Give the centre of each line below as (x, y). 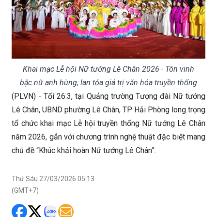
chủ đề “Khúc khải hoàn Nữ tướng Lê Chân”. (84, 150)
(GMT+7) (25, 190)
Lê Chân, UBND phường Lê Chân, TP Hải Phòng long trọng (108, 109)
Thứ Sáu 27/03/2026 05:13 (53, 178)
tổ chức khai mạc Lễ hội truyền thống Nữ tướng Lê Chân (108, 123)
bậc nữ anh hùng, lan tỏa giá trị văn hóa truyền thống (108, 82)
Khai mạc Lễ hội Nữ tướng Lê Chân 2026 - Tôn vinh (108, 69)
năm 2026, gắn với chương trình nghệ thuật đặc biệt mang (108, 137)
